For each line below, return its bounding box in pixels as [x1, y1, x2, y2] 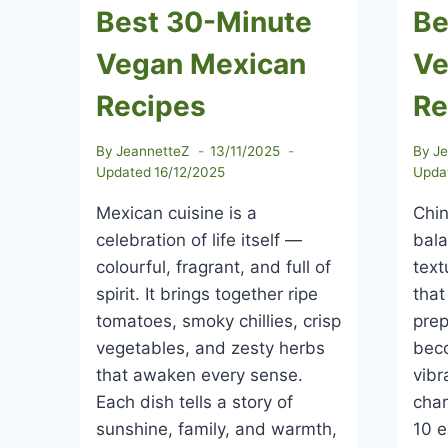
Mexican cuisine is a [96, 202, 257, 223]
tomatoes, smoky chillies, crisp [96, 310, 341, 331]
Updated [96, 163, 151, 180]
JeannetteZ [116, 142, 191, 159]
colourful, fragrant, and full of [96, 256, 331, 277]
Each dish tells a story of [96, 391, 293, 412]
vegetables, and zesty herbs [96, 337, 325, 358]
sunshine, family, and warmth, [96, 418, 337, 439]
